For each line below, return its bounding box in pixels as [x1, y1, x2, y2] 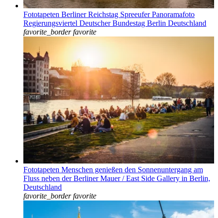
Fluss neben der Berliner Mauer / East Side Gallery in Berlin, [23, 174, 210, 183]
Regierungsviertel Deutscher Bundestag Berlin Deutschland [23, 18, 206, 27]
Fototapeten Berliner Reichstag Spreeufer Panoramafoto [23, 10, 195, 18]
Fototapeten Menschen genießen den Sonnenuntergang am [23, 165, 203, 174]
